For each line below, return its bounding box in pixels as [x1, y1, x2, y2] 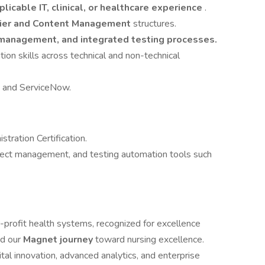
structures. [133, 17, 176, 30]
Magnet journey [23, 233, 95, 246]
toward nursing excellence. [95, 233, 204, 246]
